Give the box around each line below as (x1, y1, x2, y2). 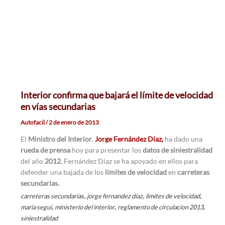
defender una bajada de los (20, 168, 103, 177)
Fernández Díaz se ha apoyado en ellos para (62, 157, 198, 166)
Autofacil (20, 119, 46, 127)
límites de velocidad (103, 168, 167, 177)
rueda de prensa (20, 146, 72, 155)
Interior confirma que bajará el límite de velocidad (20, 89, 213, 101)
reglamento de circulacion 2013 (117, 203, 203, 211)
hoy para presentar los (71, 146, 143, 155)
